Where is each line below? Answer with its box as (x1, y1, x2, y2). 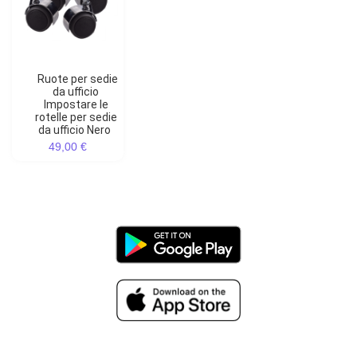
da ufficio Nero (37, 124, 111, 137)
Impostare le (43, 98, 108, 112)
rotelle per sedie (34, 111, 117, 124)
